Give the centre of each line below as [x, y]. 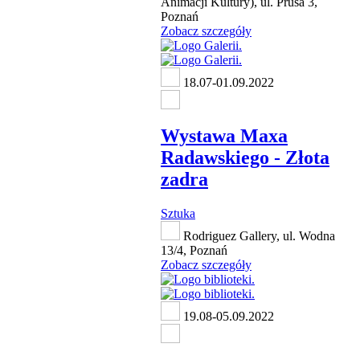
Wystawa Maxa [224, 135]
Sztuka [178, 213]
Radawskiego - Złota [245, 157]
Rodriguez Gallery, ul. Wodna [258, 235]
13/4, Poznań [194, 250]
